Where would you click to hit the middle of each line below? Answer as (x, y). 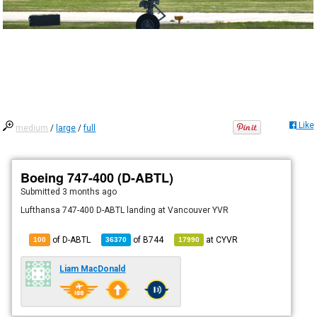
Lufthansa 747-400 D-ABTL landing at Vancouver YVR (125, 210)
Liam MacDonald (93, 269)
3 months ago (90, 191)
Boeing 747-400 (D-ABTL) (97, 177)
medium (32, 128)
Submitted (42, 191)
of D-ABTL (71, 240)
